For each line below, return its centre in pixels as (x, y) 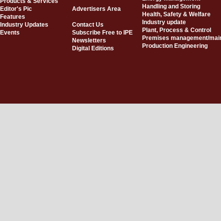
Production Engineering (175, 46)
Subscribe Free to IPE (102, 33)
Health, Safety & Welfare (176, 14)
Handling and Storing (171, 6)
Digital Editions (93, 49)
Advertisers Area (96, 9)
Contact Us (88, 25)
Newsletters (89, 41)
